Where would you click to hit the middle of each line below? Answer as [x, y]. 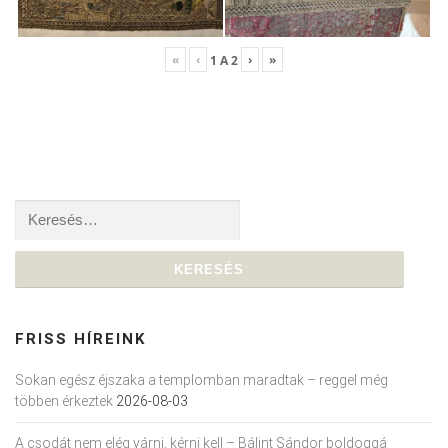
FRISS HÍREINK [80, 338]
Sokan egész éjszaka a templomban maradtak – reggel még [201, 379]
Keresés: [41, 210]
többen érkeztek [64, 400]
